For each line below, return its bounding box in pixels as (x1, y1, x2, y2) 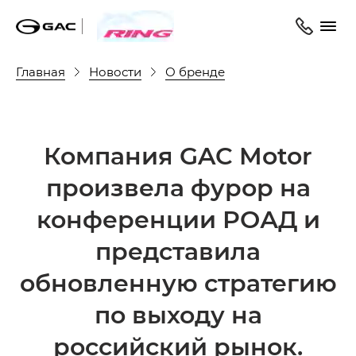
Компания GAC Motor (44, 139, 312, 171)
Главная (16, 63, 65, 79)
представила (95, 234, 261, 266)
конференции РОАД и (36, 203, 320, 234)
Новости (89, 63, 141, 79)
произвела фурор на (45, 171, 311, 203)
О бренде (165, 63, 225, 79)
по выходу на (94, 298, 262, 330)
